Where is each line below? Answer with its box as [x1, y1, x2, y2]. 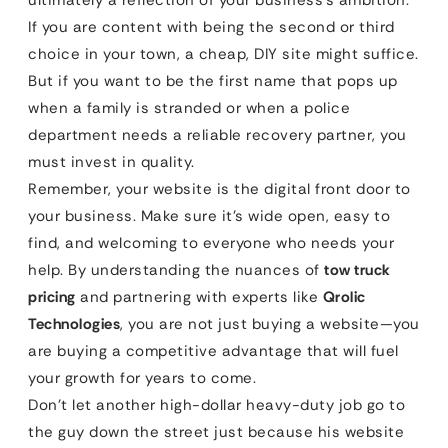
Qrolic [322, 287, 366, 307]
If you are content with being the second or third [28, 17, 395, 37]
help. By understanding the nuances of [28, 260, 324, 280]
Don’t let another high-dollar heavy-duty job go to [28, 395, 405, 415]
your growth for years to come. [28, 368, 256, 388]
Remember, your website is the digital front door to [28, 179, 411, 199]
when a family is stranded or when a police [28, 98, 350, 118]
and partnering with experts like [75, 287, 323, 307]
